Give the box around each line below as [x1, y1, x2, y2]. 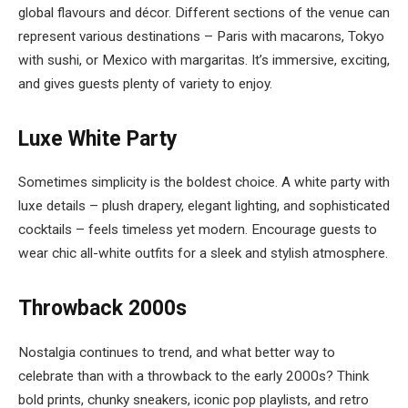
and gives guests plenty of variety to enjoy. [18, 75, 272, 92]
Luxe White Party [18, 126, 178, 151]
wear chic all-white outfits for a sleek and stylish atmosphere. [18, 245, 388, 262]
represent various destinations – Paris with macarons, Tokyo [18, 27, 384, 45]
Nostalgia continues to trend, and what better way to [18, 343, 335, 361]
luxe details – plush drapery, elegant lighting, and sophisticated [18, 198, 390, 215]
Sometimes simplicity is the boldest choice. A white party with [18, 174, 390, 191]
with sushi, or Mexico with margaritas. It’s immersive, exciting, [18, 51, 390, 68]
